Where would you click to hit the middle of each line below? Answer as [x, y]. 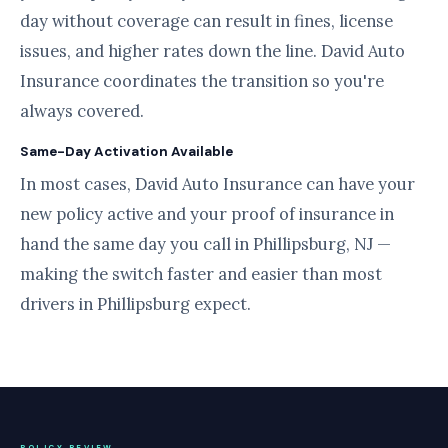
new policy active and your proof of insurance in [207, 214]
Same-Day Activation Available [126, 151]
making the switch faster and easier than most [201, 274]
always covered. [82, 111]
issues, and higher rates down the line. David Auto [212, 51]
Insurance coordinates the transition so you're [202, 81]
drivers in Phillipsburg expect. [135, 304]
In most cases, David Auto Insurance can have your [217, 184]
